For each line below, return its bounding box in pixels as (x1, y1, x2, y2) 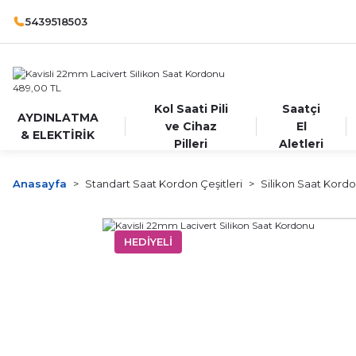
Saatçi (282, 102, 321, 116)
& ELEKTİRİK (21, 128, 95, 142)
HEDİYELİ (124, 235, 172, 248)
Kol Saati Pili (153, 102, 228, 116)
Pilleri (174, 137, 208, 151)
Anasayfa (13, 177, 67, 190)
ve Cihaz (164, 119, 217, 133)
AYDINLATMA (17, 110, 99, 125)
